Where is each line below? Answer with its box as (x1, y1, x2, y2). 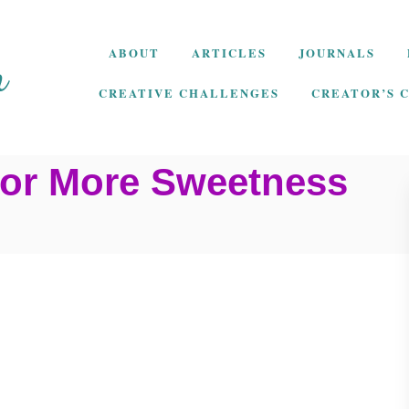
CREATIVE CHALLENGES (98, 85, 279, 101)
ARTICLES (191, 45, 267, 61)
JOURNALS (298, 45, 375, 61)
